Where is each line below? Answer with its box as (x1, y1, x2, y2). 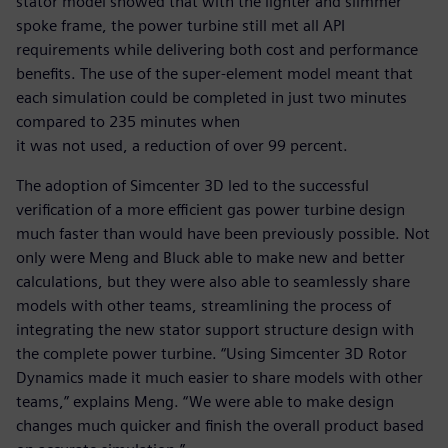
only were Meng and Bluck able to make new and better (16, 248, 405, 268)
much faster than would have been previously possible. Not (16, 224, 430, 244)
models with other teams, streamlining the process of (16, 296, 391, 316)
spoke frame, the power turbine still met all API (16, 16, 345, 36)
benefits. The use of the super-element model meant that (16, 64, 413, 84)
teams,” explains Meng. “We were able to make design (16, 392, 394, 412)
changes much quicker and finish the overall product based (16, 416, 424, 436)
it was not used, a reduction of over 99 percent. (16, 136, 348, 156)
